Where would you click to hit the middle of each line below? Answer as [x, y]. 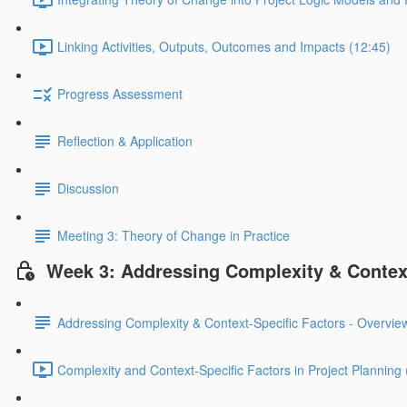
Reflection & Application [125, 141]
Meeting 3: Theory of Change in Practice [174, 236]
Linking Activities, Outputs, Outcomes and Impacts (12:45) [224, 47]
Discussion [88, 189]
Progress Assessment [120, 94]
